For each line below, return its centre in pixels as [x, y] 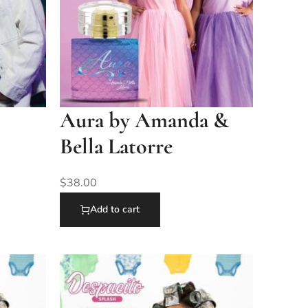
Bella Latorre [116, 146]
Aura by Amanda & [144, 120]
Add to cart [115, 209]
